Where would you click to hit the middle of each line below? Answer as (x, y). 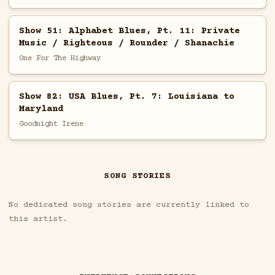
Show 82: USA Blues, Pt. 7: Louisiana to (126, 96)
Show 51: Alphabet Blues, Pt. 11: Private (129, 31)
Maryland (41, 109)
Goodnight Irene (51, 124)
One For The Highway (60, 58)
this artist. (38, 219)
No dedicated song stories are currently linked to (129, 205)
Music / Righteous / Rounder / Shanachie (126, 43)
